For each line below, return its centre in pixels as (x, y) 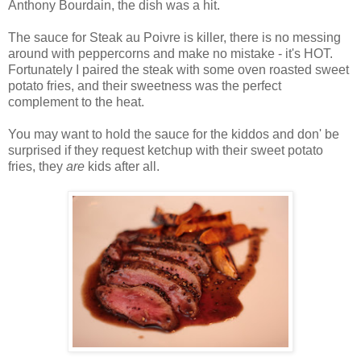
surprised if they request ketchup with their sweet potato (166, 151)
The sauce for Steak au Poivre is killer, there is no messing (174, 38)
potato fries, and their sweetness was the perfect (145, 86)
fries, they (35, 167)
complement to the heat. (76, 102)
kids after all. (122, 167)
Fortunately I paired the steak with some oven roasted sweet (178, 70)
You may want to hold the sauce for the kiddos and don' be (174, 135)
